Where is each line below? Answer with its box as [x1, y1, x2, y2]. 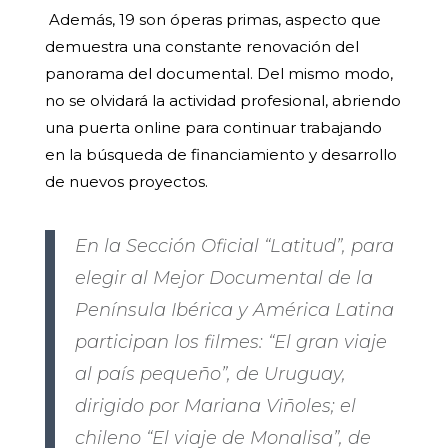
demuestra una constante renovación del [44, 37, 359, 57]
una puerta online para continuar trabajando [44, 118, 382, 138]
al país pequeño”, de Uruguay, [74, 363, 346, 386]
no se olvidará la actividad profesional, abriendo [44, 91, 401, 111]
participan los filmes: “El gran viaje [74, 331, 387, 354]
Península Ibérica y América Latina [74, 299, 394, 322]
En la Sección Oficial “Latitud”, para [74, 235, 394, 258]
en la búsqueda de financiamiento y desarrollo [44, 145, 397, 165]
